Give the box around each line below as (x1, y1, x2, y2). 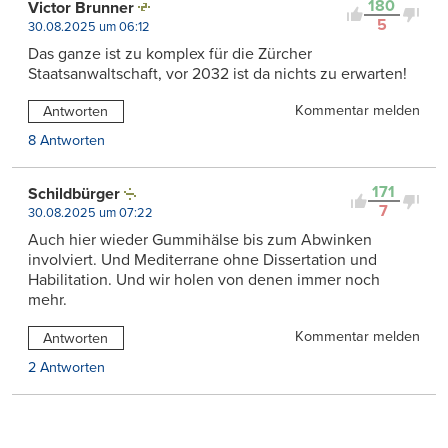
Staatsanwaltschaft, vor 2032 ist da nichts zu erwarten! (28, 63, 407, 84)
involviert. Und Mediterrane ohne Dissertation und (28, 250, 377, 271)
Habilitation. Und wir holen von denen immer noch (28, 270, 380, 291)
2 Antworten (28, 359, 105, 377)
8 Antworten (28, 132, 105, 150)
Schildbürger (28, 184, 120, 205)
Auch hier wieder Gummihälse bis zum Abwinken (28, 230, 372, 251)
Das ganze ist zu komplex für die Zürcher (28, 43, 312, 64)
